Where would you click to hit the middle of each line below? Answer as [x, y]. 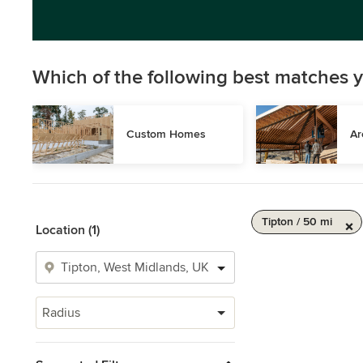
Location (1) [68, 230]
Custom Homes [166, 134]
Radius [61, 313]
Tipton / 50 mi [297, 222]
